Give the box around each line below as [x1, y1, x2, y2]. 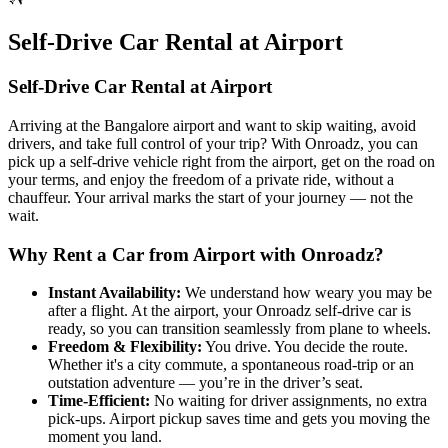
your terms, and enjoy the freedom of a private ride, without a [8, 171, 394, 189]
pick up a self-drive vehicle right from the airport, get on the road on [8, 153, 435, 171]
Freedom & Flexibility [48, 338, 197, 356]
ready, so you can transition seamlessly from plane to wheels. [48, 320, 431, 338]
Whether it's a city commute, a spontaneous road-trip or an [48, 356, 414, 374]
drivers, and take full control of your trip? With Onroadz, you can [8, 135, 418, 153]
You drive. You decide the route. [205, 338, 408, 356]
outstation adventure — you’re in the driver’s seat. [48, 374, 363, 392]
